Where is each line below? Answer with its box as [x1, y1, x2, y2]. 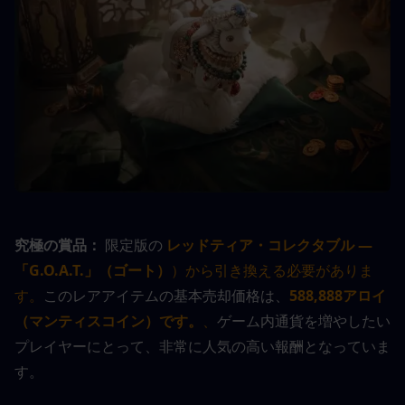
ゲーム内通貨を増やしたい [217, 311, 391, 331]
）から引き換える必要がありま [171, 260, 373, 280]
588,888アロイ [289, 286, 386, 306]
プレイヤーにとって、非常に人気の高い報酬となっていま [14, 336, 391, 356]
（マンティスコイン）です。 [14, 311, 202, 331]
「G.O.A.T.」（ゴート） [14, 260, 171, 280]
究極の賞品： [14, 235, 101, 255]
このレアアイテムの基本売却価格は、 [43, 286, 289, 306]
